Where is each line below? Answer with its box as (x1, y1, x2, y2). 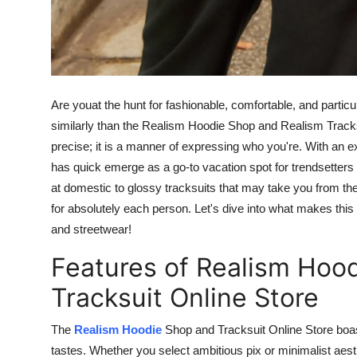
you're (267, 139, 299, 153)
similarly (51, 118, 94, 132)
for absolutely (51, 201, 124, 215)
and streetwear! (51, 222, 131, 236)
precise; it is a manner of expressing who (51, 139, 267, 153)
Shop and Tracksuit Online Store (162, 322, 336, 336)
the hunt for (101, 97, 163, 112)
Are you (51, 97, 92, 112)
